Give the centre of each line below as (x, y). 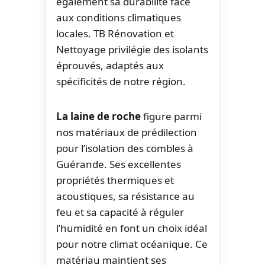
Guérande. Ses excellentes (119, 164)
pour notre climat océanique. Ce (132, 244)
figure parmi (171, 116)
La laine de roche (98, 116)
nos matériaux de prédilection (127, 132)
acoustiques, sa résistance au (125, 196)
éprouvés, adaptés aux (110, 65)
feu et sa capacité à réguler (120, 212)
